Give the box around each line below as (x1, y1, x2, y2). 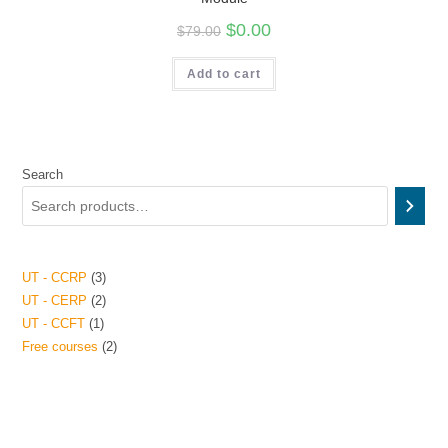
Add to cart (187, 66, 261, 81)
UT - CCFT (22, 316, 86, 331)
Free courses (22, 339, 99, 354)
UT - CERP (22, 293, 88, 308)
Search (22, 167, 64, 182)
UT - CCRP (22, 270, 88, 285)
